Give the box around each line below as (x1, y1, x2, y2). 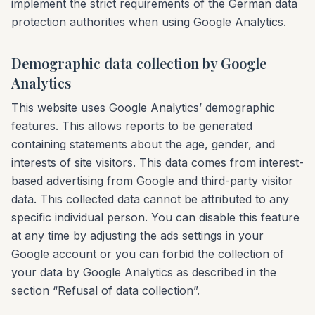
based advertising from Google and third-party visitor (11, 174, 293, 188)
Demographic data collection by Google (11, 53, 266, 72)
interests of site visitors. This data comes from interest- (11, 155, 304, 169)
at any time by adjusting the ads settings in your (11, 229, 264, 243)
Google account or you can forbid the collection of (11, 247, 284, 261)
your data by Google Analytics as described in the (11, 265, 276, 279)
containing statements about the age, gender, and (11, 137, 275, 151)
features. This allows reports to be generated (11, 119, 252, 133)
